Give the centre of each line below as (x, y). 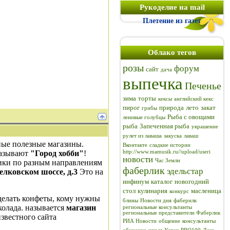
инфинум (136, 181)
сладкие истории (170, 145)
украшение (205, 127)
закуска (173, 136)
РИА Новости (140, 221)
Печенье (203, 86)
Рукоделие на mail (172, 7)
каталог (162, 181)
